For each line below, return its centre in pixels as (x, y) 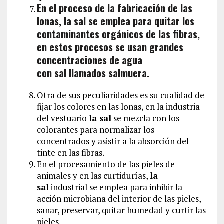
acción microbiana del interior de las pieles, (119, 198)
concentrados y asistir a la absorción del (113, 141)
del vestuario (63, 118)
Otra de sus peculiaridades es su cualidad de (120, 95)
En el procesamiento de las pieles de (106, 164)
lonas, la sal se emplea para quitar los (115, 21)
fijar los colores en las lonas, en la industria (118, 106)
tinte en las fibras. (70, 152)
